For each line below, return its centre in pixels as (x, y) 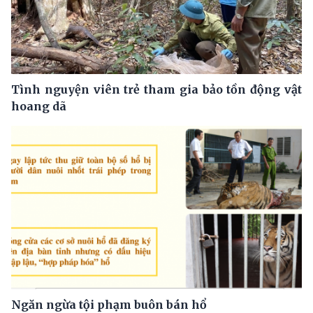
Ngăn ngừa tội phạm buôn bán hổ (109, 304)
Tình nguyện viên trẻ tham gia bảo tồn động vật (156, 89)
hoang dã (39, 106)
